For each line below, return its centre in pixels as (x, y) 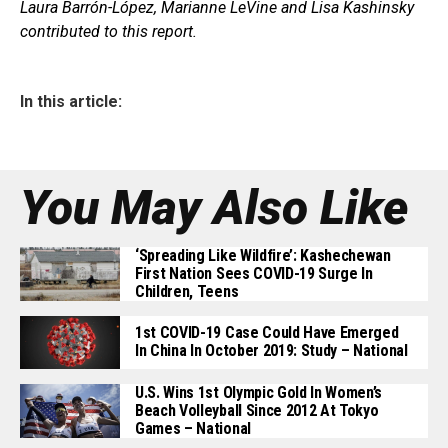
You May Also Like (214, 207)
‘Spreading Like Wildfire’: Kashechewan (263, 255)
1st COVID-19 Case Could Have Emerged (267, 333)
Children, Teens (187, 291)
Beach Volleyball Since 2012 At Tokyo (257, 410)
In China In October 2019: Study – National (271, 351)
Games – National (193, 428)
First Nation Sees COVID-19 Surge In (254, 273)
